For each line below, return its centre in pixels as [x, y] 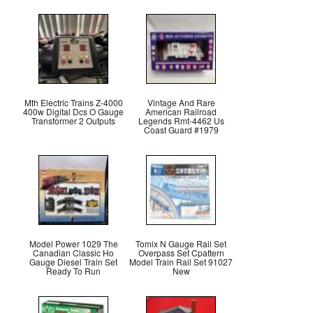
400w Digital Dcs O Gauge [73, 112]
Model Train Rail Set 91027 [181, 262]
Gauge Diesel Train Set [73, 262]
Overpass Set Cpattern [181, 253]
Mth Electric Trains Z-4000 [73, 103]
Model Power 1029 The [73, 244]
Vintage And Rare [181, 103]
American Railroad [181, 112]
